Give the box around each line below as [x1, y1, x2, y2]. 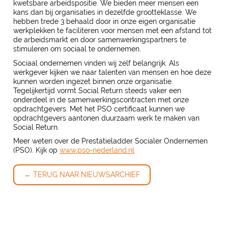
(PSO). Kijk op [13, 146, 60, 154]
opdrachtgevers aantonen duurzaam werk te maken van [13, 113, 200, 122]
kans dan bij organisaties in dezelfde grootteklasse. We [13, 8, 197, 17]
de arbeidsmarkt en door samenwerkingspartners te [13, 36, 187, 44]
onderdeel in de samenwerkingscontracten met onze [13, 95, 189, 104]
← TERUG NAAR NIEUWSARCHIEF [24, 170, 140, 179]
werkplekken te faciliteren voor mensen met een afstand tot [13, 26, 212, 35]
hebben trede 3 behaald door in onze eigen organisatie [13, 17, 196, 26]
